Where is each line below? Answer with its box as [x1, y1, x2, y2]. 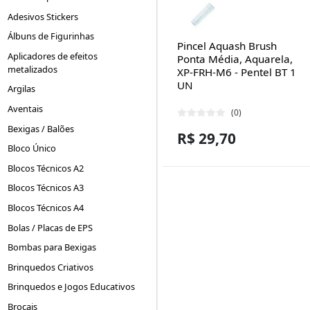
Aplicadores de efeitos [8, 49, 98, 62]
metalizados [8, 62, 58, 75]
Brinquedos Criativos [8, 260, 94, 273]
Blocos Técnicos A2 [8, 161, 84, 174]
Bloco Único [8, 142, 57, 155]
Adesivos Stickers [8, 10, 79, 23]
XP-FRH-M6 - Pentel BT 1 [177, 64, 296, 79]
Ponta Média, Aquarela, [177, 51, 293, 66]
